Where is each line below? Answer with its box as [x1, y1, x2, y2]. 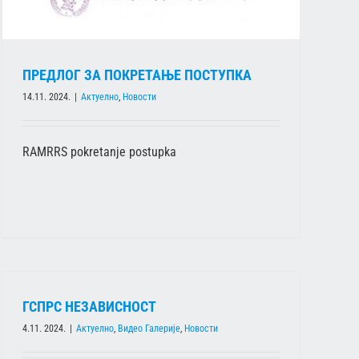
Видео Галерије [118, 323, 180, 335]
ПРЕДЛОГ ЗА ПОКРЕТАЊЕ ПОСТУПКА [22, 66, 252, 83]
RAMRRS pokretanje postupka [22, 143, 176, 159]
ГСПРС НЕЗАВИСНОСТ [22, 298, 156, 316]
